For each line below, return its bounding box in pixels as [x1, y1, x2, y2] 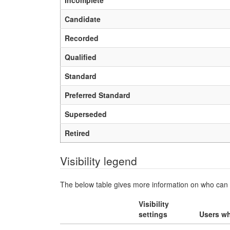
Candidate [65, 14, 101, 24]
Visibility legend [60, 153, 137, 168]
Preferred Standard [65, 90, 130, 100]
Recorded [65, 33, 99, 43]
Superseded [65, 109, 107, 119]
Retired [65, 128, 90, 138]
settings [139, 209, 167, 219]
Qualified [65, 52, 97, 62]
